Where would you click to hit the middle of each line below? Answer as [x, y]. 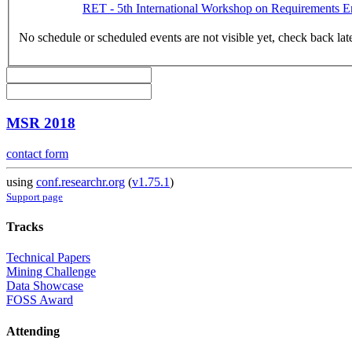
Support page [35, 196]
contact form [37, 153]
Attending [33, 331]
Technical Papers [48, 258]
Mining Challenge [51, 272]
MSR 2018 [41, 123]
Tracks [25, 227]
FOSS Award [40, 300]
